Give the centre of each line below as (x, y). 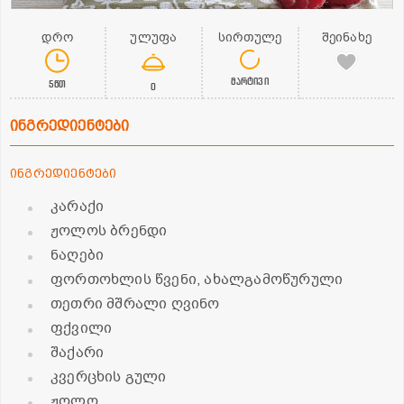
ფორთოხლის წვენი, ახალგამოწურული (197, 279)
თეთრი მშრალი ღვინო (135, 303)
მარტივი (250, 80)
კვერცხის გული (109, 376)
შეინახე (347, 37)
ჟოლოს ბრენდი (109, 230)
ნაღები (78, 255)
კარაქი (78, 206)
